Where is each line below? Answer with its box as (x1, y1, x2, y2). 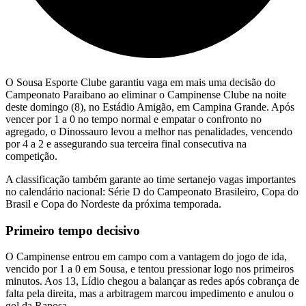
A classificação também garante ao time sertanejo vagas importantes (5, 173, 296, 185)
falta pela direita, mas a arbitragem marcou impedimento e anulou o (5, 288, 294, 300)
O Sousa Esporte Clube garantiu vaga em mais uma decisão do (5, 76, 275, 88)
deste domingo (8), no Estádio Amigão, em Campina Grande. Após (5, 100, 294, 113)
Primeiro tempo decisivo (5, 223, 140, 238)
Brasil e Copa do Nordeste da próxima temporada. (5, 197, 221, 210)
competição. (5, 150, 57, 162)
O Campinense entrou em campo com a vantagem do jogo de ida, (5, 251, 287, 263)
